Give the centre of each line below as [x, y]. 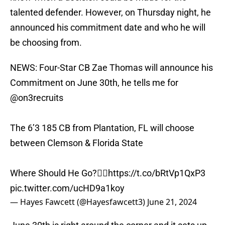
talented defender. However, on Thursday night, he [110, 13]
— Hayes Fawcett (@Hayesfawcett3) [79, 202]
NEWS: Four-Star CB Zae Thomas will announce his [111, 68]
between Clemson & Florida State [77, 143]
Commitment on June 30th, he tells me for [94, 83]
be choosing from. [46, 43]
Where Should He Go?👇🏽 [59, 173]
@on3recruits [37, 98]
